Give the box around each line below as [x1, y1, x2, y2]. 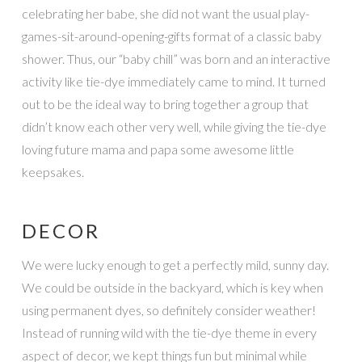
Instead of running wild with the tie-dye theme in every [21, 324, 317, 340]
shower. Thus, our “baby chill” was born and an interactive [21, 50, 330, 66]
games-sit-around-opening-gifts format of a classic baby [21, 27, 322, 44]
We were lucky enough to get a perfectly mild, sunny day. [21, 256, 329, 272]
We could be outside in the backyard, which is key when [21, 279, 323, 295]
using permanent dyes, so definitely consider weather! [21, 301, 316, 318]
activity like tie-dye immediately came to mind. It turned [21, 73, 326, 89]
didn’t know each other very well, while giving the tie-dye [21, 118, 326, 134]
